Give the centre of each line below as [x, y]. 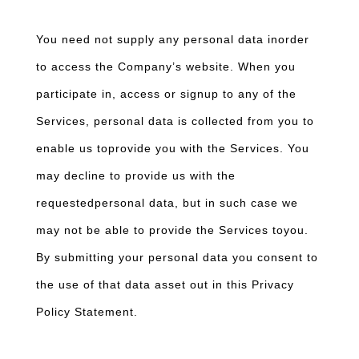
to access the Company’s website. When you [166, 67]
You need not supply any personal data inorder [173, 39]
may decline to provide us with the [136, 175]
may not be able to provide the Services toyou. [172, 230]
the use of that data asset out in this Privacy [165, 284]
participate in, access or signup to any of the [166, 94]
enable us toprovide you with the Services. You [173, 148]
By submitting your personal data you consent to [177, 257]
